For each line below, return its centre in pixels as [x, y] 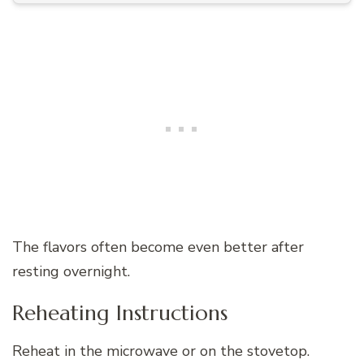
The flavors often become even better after [158, 247]
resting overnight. [71, 271]
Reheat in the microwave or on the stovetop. [161, 351]
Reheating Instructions [120, 312]
